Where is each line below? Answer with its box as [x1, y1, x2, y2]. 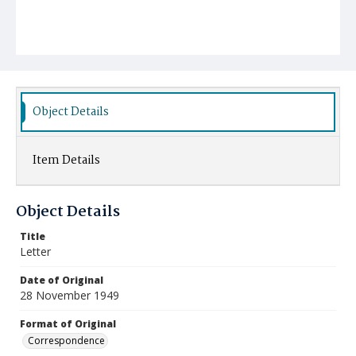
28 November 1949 [20, 288, 119, 303]
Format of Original [20, 317, 116, 331]
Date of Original [20, 273, 103, 287]
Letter [20, 244, 51, 259]
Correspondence [28, 334, 105, 347]
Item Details [33, 151, 100, 170]
